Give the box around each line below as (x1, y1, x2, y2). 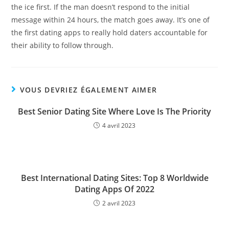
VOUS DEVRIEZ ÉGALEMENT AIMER (19, 85, 157, 95)
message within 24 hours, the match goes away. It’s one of (11, 15, 210, 25)
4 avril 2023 (102, 121, 135, 130)
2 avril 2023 (102, 199, 135, 208)
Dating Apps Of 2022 (75, 184, 154, 195)
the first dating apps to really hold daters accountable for (11, 28, 208, 38)
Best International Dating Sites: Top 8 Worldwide (20, 172, 209, 184)
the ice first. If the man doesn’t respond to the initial (11, 2, 190, 12)
